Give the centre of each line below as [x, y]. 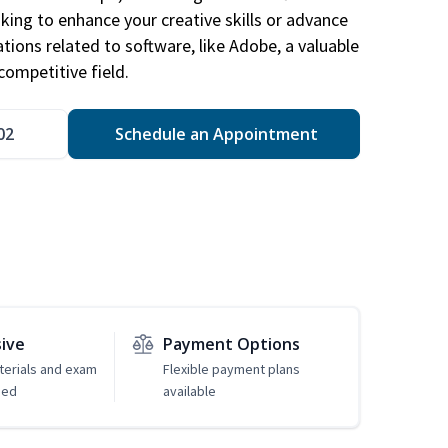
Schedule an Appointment [214, 134]
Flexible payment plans [231, 369]
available [189, 391]
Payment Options [231, 344]
